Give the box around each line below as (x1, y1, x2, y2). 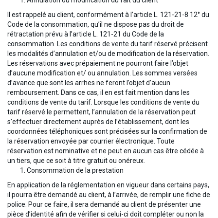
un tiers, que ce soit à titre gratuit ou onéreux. (7, 157, 145, 165)
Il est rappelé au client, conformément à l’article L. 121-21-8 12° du (7, 11, 209, 19)
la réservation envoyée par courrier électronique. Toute (7, 137, 175, 145)
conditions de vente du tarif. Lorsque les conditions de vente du (7, 98, 200, 107)
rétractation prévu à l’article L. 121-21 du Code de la (7, 30, 164, 38)
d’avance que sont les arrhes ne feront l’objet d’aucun (7, 79, 170, 87)
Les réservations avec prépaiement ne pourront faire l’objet (7, 59, 188, 68)
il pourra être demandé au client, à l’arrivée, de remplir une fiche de (7, 191, 210, 199)
